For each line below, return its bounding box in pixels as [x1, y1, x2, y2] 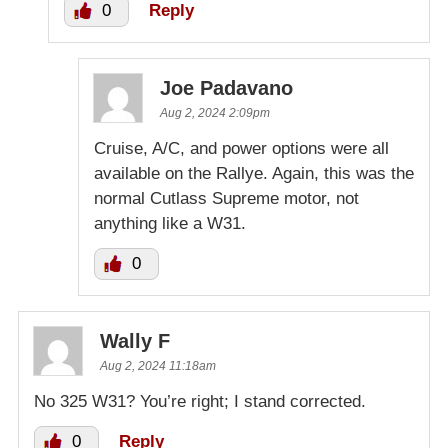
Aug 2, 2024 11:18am [100, 359, 216, 374]
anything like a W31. [94, 214, 246, 234]
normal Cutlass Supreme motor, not [94, 189, 359, 209]
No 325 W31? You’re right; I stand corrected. [34, 392, 366, 412]
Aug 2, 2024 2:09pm [160, 106, 270, 121]
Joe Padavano [160, 77, 293, 100]
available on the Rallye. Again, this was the [94, 164, 414, 184]
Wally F [100, 330, 170, 353]
